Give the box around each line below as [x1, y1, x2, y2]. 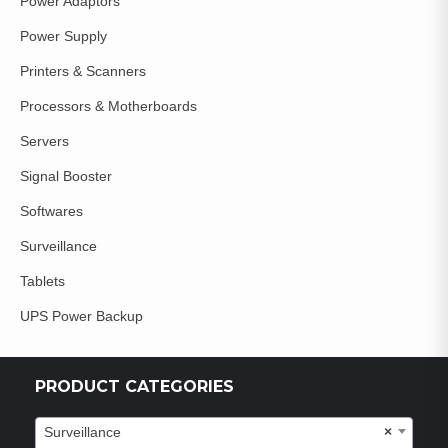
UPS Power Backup [20, 308, 143, 325]
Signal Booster [20, 168, 112, 185]
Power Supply [20, 28, 107, 45]
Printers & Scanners [20, 63, 146, 80]
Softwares [20, 203, 83, 220]
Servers [20, 133, 69, 150]
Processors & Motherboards [20, 98, 197, 115]
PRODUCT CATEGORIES [35, 377, 234, 397]
